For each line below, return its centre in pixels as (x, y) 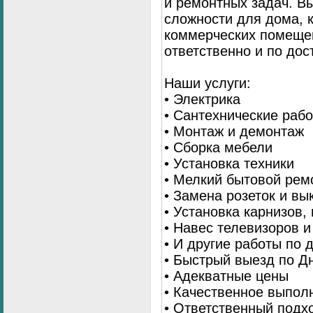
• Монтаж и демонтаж (234, 132)
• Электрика (202, 100)
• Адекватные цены (226, 276)
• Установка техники (229, 164)
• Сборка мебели (218, 148)
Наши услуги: (208, 83)
